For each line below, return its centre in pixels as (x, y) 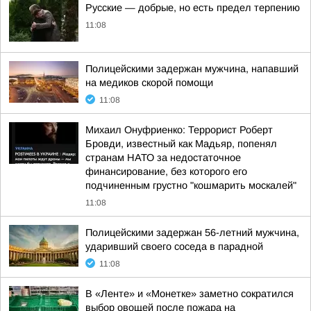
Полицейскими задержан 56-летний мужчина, (192, 233)
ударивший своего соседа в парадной (174, 246)
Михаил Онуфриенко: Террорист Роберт (179, 130)
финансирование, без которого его (166, 171)
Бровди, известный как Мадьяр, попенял (181, 144)
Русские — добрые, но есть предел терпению (193, 8)
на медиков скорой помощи (149, 83)
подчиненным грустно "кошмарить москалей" (191, 185)
